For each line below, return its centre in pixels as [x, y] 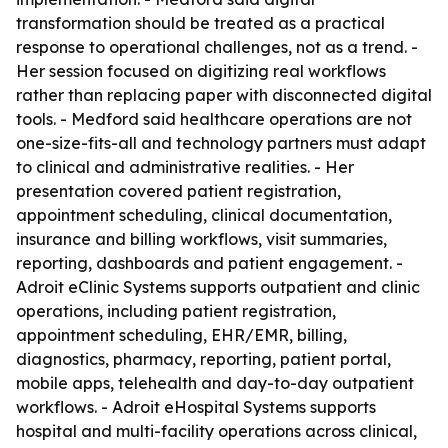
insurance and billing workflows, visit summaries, [201, 239]
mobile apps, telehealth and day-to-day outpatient [215, 383]
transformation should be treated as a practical [200, 23]
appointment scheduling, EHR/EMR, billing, [181, 335]
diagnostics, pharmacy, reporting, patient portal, [203, 359]
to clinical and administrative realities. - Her [185, 167]
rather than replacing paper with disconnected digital [224, 95]
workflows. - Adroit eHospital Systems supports [196, 407]
